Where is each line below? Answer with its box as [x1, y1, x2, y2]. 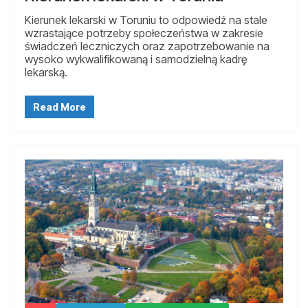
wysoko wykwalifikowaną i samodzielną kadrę [25, 52, 247, 67]
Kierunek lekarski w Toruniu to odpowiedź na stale [25, 13, 267, 27]
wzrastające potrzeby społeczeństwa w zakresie [25, 26, 263, 41]
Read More [33, 101, 86, 113]
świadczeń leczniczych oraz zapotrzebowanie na [25, 39, 269, 54]
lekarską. [25, 65, 67, 80]
